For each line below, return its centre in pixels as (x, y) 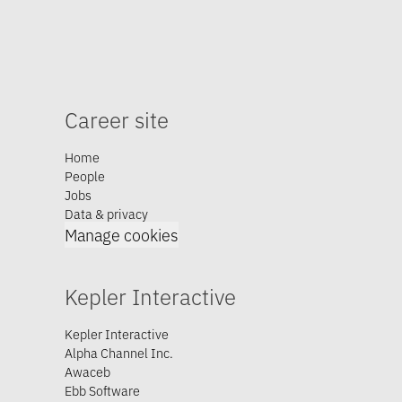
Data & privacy (106, 213)
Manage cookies (122, 234)
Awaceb (87, 371)
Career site (117, 119)
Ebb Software (102, 390)
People (85, 175)
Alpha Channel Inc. (119, 352)
